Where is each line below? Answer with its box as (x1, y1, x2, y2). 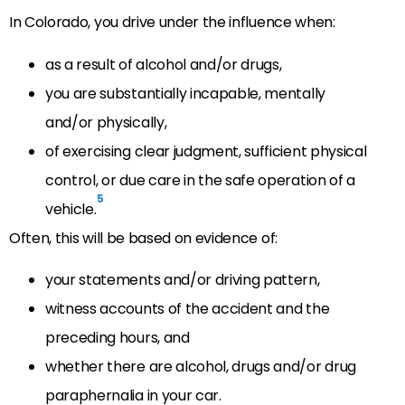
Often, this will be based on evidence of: (9, 227, 278, 249)
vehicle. (45, 198, 97, 220)
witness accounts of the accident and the (45, 297, 330, 319)
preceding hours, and (45, 326, 190, 348)
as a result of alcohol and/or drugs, (45, 53, 282, 75)
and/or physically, (45, 111, 167, 133)
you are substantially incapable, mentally (45, 82, 325, 104)
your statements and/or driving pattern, (45, 268, 320, 290)
